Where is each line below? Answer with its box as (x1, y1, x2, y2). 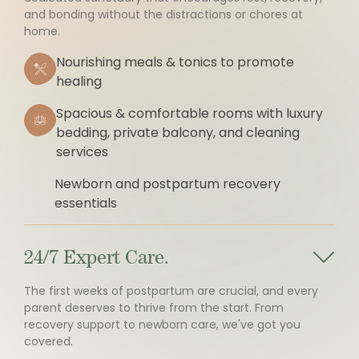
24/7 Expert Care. (24, 246, 169, 268)
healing (56, 72, 102, 91)
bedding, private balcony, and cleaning (56, 123, 300, 142)
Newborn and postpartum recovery (54, 175, 281, 193)
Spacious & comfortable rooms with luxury (56, 104, 323, 123)
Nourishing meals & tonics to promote (56, 53, 294, 71)
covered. (24, 333, 73, 349)
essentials (54, 194, 118, 212)
